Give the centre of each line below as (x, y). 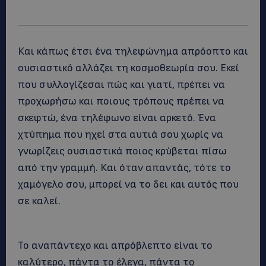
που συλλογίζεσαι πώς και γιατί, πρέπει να (121, 85)
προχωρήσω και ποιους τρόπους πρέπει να (121, 101)
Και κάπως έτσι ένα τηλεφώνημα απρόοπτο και (133, 51)
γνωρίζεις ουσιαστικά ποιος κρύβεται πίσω (122, 151)
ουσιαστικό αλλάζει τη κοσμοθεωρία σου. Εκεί (129, 68)
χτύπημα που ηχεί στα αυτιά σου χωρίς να (121, 134)
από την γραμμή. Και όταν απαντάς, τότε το (124, 168)
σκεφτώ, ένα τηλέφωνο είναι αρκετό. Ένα (117, 118)
